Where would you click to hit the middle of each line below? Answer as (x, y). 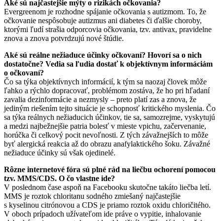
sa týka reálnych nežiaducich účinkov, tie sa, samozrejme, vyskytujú (110, 117)
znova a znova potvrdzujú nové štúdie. (64, 38)
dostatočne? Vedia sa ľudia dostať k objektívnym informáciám (108, 64)
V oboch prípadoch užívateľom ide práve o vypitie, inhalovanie (103, 214)
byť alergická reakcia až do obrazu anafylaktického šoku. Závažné (107, 144)
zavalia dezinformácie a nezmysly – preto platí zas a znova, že (100, 99)
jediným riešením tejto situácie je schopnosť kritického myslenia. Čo (110, 108)
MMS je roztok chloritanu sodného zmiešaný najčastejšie (92, 196)
